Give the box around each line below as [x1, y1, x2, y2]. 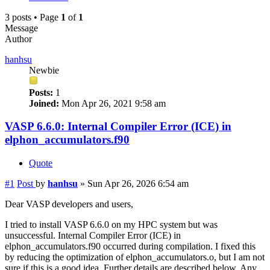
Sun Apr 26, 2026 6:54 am [87, 178, 189, 189]
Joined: [29, 98, 59, 108]
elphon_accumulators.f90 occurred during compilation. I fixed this [5, 241, 256, 252]
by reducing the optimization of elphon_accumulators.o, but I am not [5, 252, 265, 263]
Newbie [29, 64, 59, 75]
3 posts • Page [5, 11, 61, 22]
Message [5, 22, 38, 33]
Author [5, 33, 32, 44]
